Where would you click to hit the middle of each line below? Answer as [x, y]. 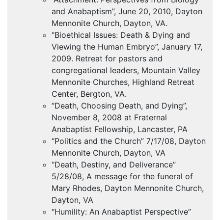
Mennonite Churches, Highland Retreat [123, 82]
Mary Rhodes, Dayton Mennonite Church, [128, 188]
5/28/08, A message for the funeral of [122, 177]
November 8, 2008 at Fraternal [109, 118]
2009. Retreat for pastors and [107, 59]
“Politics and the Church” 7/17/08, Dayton [129, 141]
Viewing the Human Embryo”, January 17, [127, 47]
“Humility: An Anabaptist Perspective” [121, 212]
